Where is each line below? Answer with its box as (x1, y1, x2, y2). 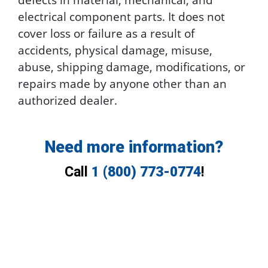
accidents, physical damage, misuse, (18, 42, 212, 58)
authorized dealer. (18, 92, 117, 108)
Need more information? (45, 138, 223, 157)
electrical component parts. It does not (18, 8, 225, 25)
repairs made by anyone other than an (18, 75, 227, 92)
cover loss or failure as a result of (18, 25, 194, 41)
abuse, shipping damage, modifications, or (18, 59, 245, 75)
